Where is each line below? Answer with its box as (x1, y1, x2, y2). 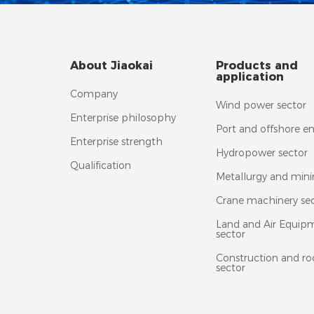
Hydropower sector (216, 146, 308, 159)
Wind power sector (216, 98, 306, 111)
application (216, 69, 284, 83)
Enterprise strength (70, 135, 163, 148)
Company (70, 87, 118, 100)
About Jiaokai (70, 58, 153, 72)
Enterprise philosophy (70, 111, 176, 124)
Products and (216, 58, 298, 72)
